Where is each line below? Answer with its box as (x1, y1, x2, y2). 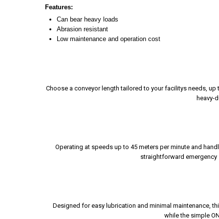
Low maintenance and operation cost (57, 35, 160, 43)
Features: (45, 3, 73, 11)
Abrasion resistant (57, 25, 108, 33)
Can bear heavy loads (57, 16, 118, 23)
